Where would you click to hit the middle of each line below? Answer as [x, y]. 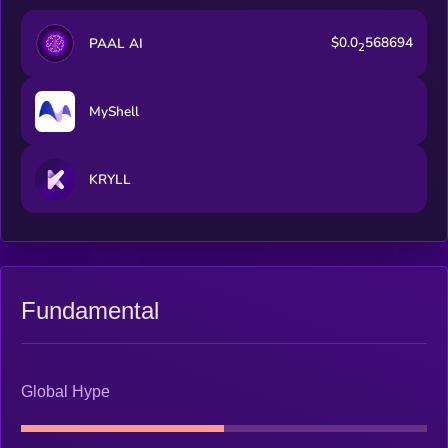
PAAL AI [115, 43]
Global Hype [65, 392]
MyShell [113, 111]
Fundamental [90, 310]
